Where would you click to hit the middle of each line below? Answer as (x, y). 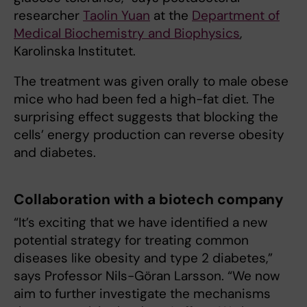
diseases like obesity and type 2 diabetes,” (143, 258)
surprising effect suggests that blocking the (146, 117)
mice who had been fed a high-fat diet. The (144, 99)
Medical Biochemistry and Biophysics (127, 34)
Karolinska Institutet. (75, 51)
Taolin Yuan (116, 16)
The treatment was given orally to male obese (151, 82)
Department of (236, 16)
